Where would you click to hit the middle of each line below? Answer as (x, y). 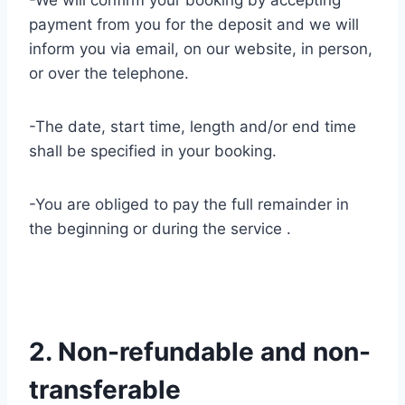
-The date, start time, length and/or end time (193, 127)
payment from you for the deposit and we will (194, 24)
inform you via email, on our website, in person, (201, 49)
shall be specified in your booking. (153, 151)
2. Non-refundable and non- (200, 352)
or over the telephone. (109, 73)
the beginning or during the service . (160, 229)
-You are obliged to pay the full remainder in (189, 204)
